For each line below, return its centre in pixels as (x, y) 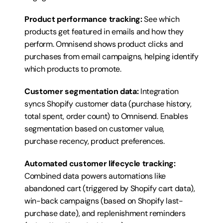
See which (161, 19)
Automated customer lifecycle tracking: (100, 164)
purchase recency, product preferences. (95, 141)
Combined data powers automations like (95, 176)
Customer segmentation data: (82, 91)
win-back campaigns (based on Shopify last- (104, 201)
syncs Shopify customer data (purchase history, (108, 104)
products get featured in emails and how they (104, 32)
